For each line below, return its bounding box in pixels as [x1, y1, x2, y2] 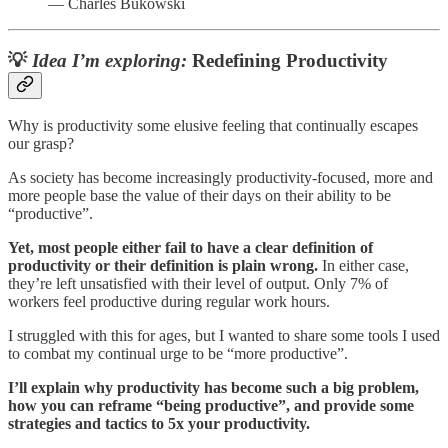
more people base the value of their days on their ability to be [8, 187, 391, 205]
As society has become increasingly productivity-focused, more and [8, 169, 433, 187]
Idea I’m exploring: [32, 49, 192, 71]
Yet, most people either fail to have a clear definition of [8, 239, 373, 257]
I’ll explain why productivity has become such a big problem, [8, 379, 419, 397]
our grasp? [8, 135, 74, 153]
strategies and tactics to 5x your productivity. [8, 415, 310, 433]
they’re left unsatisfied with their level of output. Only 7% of [8, 275, 388, 293]
